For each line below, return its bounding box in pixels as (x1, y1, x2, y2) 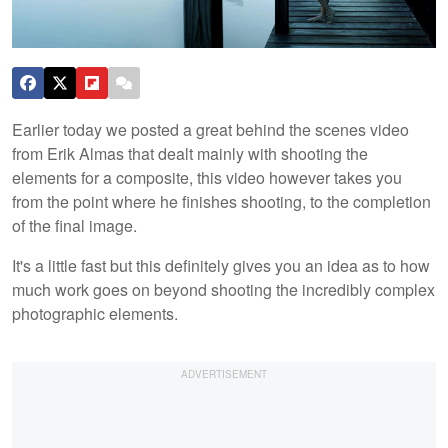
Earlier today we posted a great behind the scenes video (12, 117, 409, 141)
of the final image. (12, 213, 137, 237)
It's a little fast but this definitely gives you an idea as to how (12, 253, 430, 277)
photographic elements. (12, 301, 178, 325)
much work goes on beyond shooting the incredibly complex (12, 277, 435, 301)
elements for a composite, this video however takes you (12, 165, 402, 189)
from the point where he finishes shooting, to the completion (12, 189, 431, 213)
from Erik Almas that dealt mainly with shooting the (12, 141, 368, 165)
